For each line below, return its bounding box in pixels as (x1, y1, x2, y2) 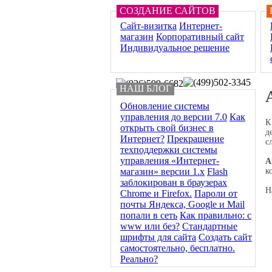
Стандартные (182, 221, 237, 231)
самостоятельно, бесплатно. (120, 243, 235, 253)
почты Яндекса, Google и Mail (120, 199, 245, 209)
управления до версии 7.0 (120, 112, 227, 122)
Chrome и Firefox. (120, 188, 192, 199)
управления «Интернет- (120, 155, 219, 166)
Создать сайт (199, 232, 252, 242)
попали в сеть (120, 210, 177, 220)
